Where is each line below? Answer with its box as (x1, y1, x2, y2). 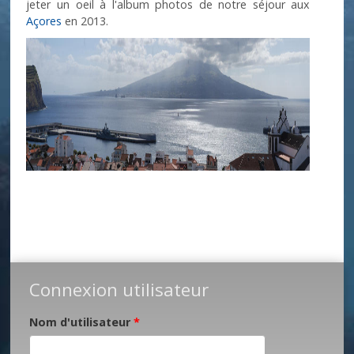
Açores (26, 13, 62, 28)
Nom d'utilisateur (29, 314, 134, 330)
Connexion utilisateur (29, 277, 209, 302)
